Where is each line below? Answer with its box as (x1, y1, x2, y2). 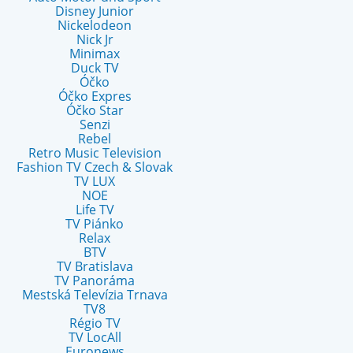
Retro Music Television (28, 144, 162, 162)
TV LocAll (68, 329, 121, 346)
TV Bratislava (56, 258, 133, 275)
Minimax (69, 45, 120, 62)
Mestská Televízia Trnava (21, 286, 168, 303)
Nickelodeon (58, 17, 132, 34)
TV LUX (74, 173, 115, 190)
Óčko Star (65, 102, 124, 119)
